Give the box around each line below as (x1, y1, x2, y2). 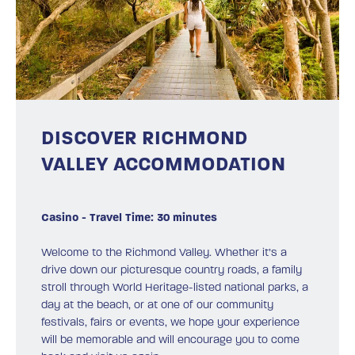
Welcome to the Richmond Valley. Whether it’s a (41, 246, 287, 260)
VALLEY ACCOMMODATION (41, 153, 285, 177)
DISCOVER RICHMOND (41, 127, 248, 151)
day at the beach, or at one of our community (41, 298, 273, 312)
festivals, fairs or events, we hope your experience (41, 315, 300, 330)
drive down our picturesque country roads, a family (41, 263, 302, 277)
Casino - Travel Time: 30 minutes (41, 211, 217, 225)
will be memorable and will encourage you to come (41, 333, 300, 347)
